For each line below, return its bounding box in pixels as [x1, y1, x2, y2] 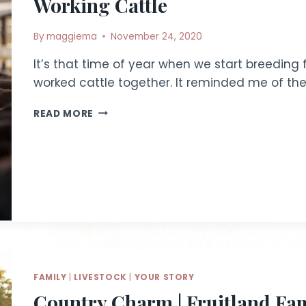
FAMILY [33, 272, 67, 283]
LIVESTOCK [74, 272, 127, 283]
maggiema [46, 29, 98, 43]
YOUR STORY [134, 272, 195, 283]
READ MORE [33, 107, 94, 120]
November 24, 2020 [111, 29, 203, 43]
